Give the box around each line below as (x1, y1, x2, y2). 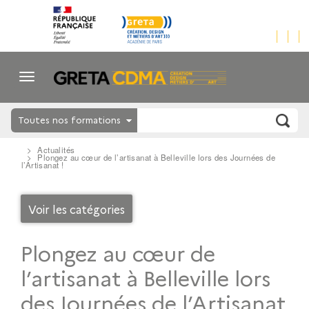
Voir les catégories (28, 201, 126, 217)
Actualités (37, 144, 75, 156)
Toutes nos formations (18, 113, 121, 126)
